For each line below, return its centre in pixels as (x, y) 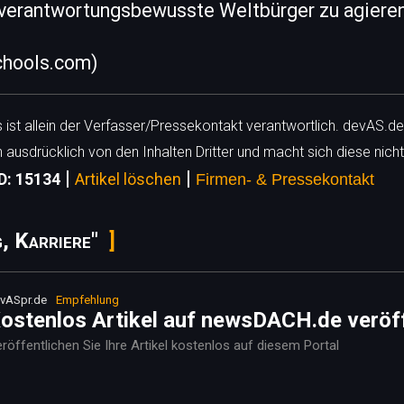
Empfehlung (87, 300)
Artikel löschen (128, 179)
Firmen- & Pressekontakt (285, 179)
